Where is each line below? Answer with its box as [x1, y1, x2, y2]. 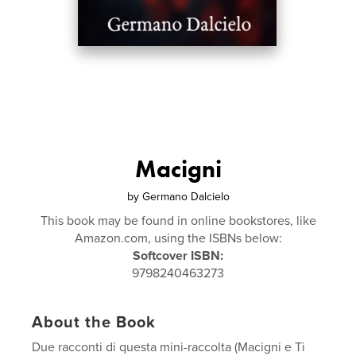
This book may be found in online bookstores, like [40, 213, 316, 229]
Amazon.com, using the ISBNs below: [74, 230, 282, 246]
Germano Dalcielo [141, 190, 230, 203]
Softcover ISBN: [133, 248, 223, 264]
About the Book [32, 313, 157, 332]
